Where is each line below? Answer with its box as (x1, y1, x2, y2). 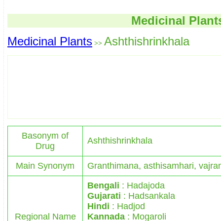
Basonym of (22, 130, 69, 141)
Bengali (87, 180, 119, 190)
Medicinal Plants (7, 34, 92, 48)
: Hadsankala (121, 190, 175, 201)
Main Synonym (16, 160, 74, 171)
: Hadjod (110, 201, 145, 211)
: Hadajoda (119, 180, 165, 190)
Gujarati (87, 190, 121, 201)
